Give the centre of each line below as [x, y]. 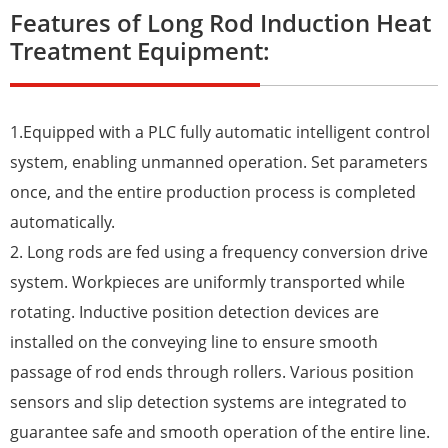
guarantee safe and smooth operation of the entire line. [222, 432]
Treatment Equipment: [140, 51]
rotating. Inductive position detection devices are [194, 312]
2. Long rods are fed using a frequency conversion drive [219, 252]
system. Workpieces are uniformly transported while [207, 282]
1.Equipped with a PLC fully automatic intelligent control [220, 132]
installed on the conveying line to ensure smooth [194, 342]
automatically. [64, 222]
